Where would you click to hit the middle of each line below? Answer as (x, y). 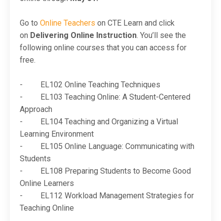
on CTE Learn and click (135, 23)
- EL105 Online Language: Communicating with (107, 147)
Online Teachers (68, 23)
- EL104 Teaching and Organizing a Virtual (99, 122)
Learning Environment (57, 134)
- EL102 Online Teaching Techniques (90, 85)
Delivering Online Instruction (83, 36)
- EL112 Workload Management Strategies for (107, 196)
